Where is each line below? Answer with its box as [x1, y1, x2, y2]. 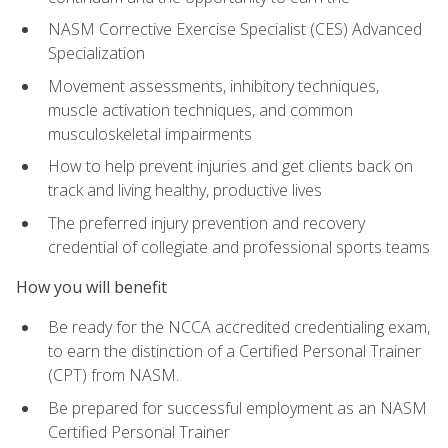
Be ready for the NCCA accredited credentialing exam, [48, 316, 430, 339]
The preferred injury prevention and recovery [48, 211, 365, 234]
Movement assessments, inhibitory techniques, [48, 74, 379, 97]
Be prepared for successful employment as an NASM [48, 396, 427, 419]
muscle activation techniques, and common [48, 98, 353, 121]
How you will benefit [16, 276, 167, 299]
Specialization [48, 42, 145, 65]
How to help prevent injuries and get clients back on [48, 155, 413, 178]
